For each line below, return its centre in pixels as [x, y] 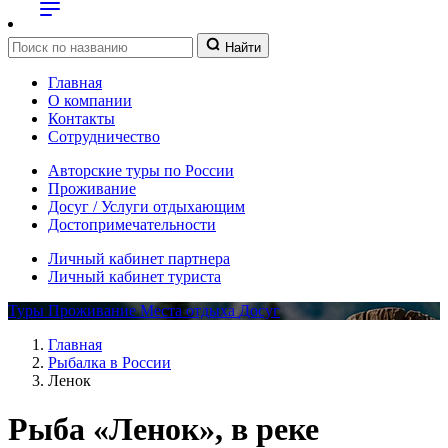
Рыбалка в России [109, 362]
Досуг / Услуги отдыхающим [146, 206]
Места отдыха [189, 310]
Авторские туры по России [141, 170]
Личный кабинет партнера [139, 258]
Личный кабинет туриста [134, 276]
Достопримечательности [132, 224]
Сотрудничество [104, 136]
